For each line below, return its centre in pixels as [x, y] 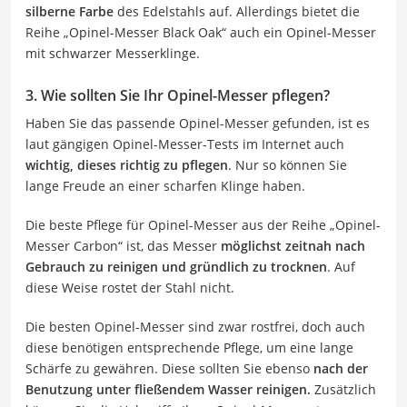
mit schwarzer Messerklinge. [113, 53]
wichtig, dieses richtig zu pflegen [127, 164]
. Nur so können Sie [288, 164]
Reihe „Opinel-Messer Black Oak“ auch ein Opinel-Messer [201, 32]
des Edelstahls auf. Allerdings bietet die [237, 11]
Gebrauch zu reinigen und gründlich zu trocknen [176, 266]
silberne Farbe [69, 11]
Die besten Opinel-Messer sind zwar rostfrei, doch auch [195, 326]
